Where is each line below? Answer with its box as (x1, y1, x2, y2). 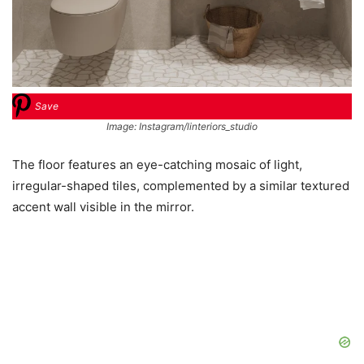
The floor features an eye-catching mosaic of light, (12, 156, 302, 172)
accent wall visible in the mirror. (12, 198, 194, 214)
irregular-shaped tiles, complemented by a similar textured (12, 177, 349, 193)
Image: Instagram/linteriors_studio (106, 119, 258, 132)
